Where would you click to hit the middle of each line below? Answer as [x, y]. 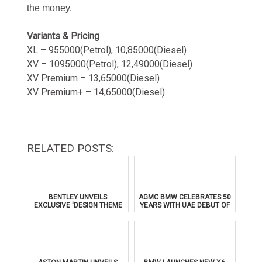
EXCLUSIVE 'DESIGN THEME [78, 206]
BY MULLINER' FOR [78, 214]
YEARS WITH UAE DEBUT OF [185, 206]
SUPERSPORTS [78, 222]
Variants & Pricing [63, 36]
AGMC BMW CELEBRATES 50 [185, 197]
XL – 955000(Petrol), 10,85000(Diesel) [107, 50]
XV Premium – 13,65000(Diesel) [94, 78]
